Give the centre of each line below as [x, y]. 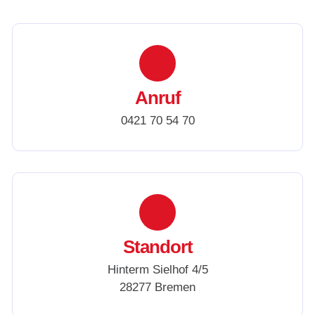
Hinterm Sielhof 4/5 [157, 270]
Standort [157, 247]
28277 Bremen [157, 288]
